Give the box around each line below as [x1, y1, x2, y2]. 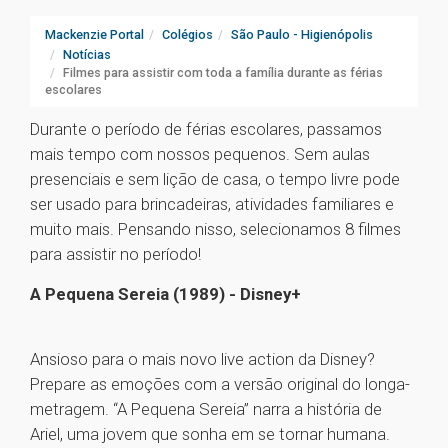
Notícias [63, 47, 111, 63]
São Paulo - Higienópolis [231, 27, 373, 43]
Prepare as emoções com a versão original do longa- [30, 374, 410, 395]
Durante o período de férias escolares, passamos [30, 119, 382, 140]
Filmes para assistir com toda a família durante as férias [63, 65, 383, 81]
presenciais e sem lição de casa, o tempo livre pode [30, 169, 400, 190]
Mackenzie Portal [45, 27, 144, 43]
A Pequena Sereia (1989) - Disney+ [30, 284, 301, 305]
